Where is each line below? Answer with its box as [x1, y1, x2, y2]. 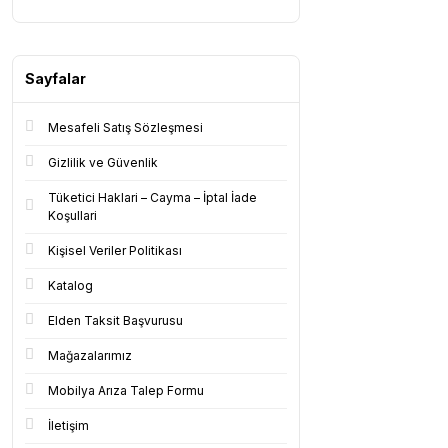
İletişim [48, 418, 89, 433]
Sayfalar [25, 70, 86, 87]
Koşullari [48, 208, 97, 223]
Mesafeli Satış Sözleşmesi [48, 120, 203, 135]
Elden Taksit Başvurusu [48, 313, 183, 328]
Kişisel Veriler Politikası [48, 243, 182, 258]
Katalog [48, 278, 93, 293]
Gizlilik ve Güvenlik [48, 155, 158, 170]
